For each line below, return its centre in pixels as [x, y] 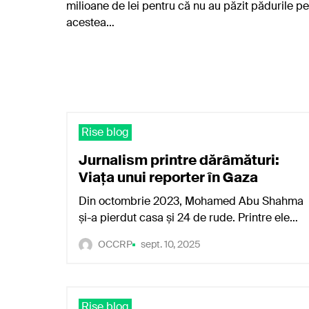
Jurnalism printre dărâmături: [179, 160]
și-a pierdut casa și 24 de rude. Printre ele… [188, 218]
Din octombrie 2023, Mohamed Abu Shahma [191, 201]
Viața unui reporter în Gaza [168, 177]
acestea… [90, 22]
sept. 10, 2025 [171, 244]
